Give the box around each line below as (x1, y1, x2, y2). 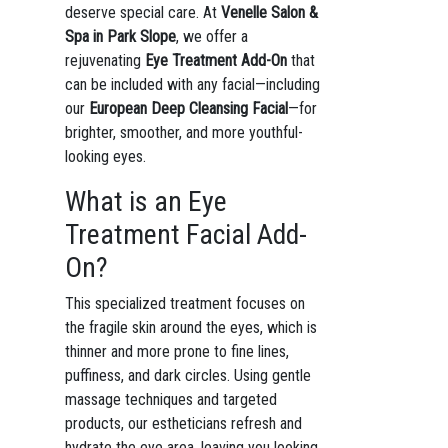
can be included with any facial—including (64, 75, 320, 94)
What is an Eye (64, 185, 227, 218)
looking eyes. (64, 147, 146, 166)
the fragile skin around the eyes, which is (64, 318, 317, 337)
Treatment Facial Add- (64, 218, 307, 251)
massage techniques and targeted (64, 390, 277, 409)
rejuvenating (64, 51, 145, 70)
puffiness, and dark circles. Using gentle (64, 366, 311, 385)
